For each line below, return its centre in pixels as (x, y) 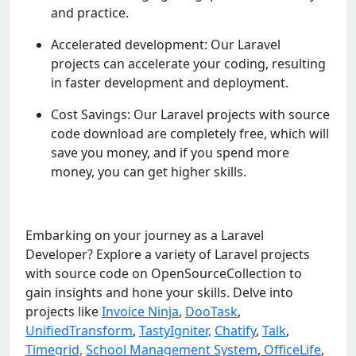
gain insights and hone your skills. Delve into (159, 293)
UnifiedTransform (79, 331)
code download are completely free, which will (190, 134)
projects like (64, 312)
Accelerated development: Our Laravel (166, 45)
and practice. (90, 13)
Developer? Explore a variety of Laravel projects (168, 255)
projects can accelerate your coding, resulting (188, 64)
